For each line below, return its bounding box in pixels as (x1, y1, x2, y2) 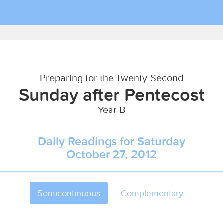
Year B (97, 103, 126, 115)
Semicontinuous (37, 187, 100, 199)
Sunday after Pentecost (18, 83, 205, 105)
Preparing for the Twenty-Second (39, 71, 184, 84)
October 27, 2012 (66, 147, 157, 161)
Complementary (121, 187, 183, 199)
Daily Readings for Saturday (38, 134, 185, 148)
